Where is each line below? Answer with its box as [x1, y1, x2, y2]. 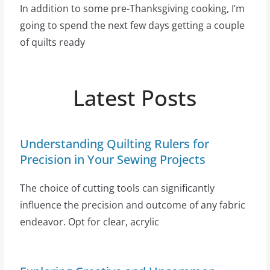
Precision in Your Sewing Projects [19, 151, 206, 168]
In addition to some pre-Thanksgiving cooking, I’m [19, 1, 245, 15]
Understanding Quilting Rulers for [19, 135, 209, 152]
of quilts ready [19, 35, 85, 49]
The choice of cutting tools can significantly [19, 181, 215, 195]
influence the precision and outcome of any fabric [19, 198, 245, 212]
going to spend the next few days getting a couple [19, 18, 245, 32]
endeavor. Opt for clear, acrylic [19, 215, 159, 228]
